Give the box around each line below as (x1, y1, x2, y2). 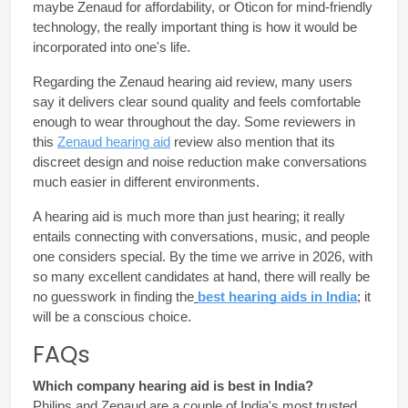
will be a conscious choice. (33, 309, 191, 324)
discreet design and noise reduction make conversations (33, 154, 367, 169)
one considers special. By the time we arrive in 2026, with (33, 249, 372, 264)
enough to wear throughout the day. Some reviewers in (33, 114, 355, 129)
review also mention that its (170, 134, 335, 149)
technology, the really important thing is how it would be (33, 19, 357, 35)
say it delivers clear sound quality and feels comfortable (33, 94, 361, 109)
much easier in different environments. (33, 174, 260, 189)
